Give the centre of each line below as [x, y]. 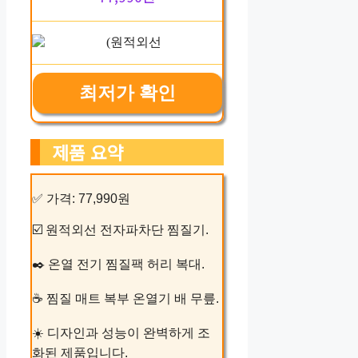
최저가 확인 [127, 93]
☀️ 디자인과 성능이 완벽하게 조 [121, 332]
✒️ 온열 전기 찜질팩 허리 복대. [118, 264]
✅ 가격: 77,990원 [81, 198]
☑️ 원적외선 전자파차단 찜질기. [120, 229]
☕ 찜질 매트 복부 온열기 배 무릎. [125, 298]
